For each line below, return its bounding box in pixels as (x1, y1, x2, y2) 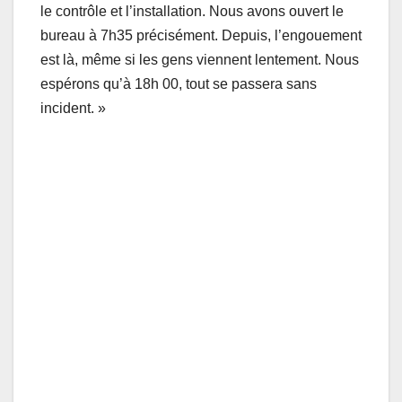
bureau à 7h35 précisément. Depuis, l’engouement (40, 28, 362, 44)
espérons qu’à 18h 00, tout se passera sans (40, 76, 317, 92)
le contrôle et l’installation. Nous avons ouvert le (40, 4, 344, 20)
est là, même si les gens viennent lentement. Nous (40, 52, 359, 68)
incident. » (40, 100, 106, 117)
